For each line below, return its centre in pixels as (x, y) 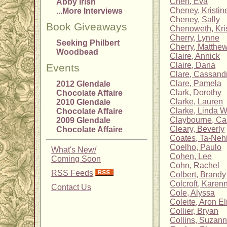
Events (63, 68)
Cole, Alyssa (193, 193)
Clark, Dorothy (196, 93)
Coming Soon (76, 159)
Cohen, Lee (191, 157)
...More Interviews (90, 11)
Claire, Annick (195, 56)
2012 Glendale (84, 84)
